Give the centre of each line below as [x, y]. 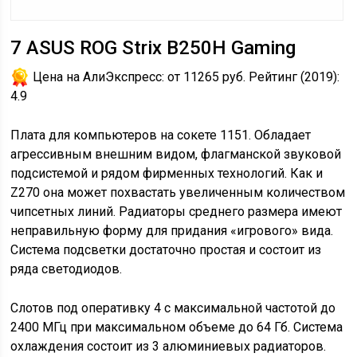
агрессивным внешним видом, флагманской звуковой [176, 154]
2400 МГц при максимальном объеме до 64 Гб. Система [177, 327]
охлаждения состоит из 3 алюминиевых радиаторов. [169, 346]
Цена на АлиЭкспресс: [99, 77]
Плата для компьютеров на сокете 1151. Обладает [161, 135]
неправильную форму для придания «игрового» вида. [172, 231]
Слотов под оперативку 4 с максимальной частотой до [173, 308]
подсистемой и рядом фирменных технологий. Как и [167, 173]
